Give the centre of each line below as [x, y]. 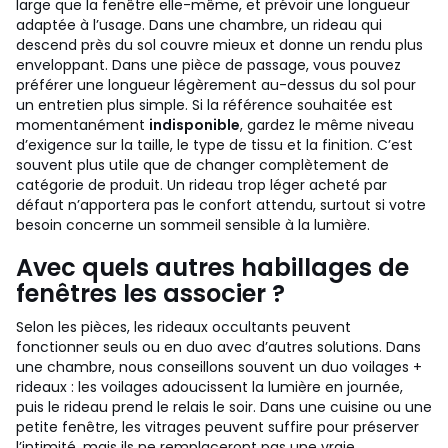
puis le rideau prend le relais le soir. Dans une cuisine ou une [224, 407]
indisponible [194, 125]
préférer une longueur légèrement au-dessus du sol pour [216, 85]
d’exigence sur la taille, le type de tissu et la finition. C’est [214, 145]
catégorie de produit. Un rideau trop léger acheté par [201, 185]
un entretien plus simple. [102, 105]
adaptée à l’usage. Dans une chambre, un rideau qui [199, 25]
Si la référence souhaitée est [292, 105]
